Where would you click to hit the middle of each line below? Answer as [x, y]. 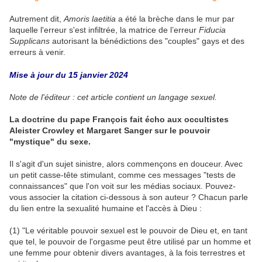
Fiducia [212, 30]
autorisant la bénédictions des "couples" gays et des [147, 41]
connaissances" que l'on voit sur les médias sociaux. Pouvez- [123, 186]
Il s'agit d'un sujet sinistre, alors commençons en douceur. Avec [126, 164]
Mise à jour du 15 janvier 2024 [69, 75]
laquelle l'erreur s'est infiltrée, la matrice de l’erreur [104, 30]
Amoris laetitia [90, 19]
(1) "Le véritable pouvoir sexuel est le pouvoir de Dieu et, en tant [128, 231]
